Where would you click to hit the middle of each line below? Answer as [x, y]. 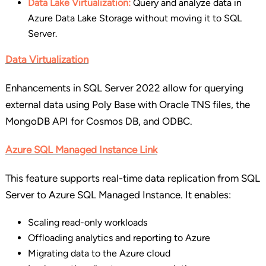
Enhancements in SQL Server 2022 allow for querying [124, 88]
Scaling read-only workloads [87, 223]
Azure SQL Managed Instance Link [81, 150]
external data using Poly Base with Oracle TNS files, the [127, 105]
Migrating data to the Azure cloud [99, 254]
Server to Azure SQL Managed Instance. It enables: [118, 195]
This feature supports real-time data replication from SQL [132, 178]
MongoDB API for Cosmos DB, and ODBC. [99, 121]
